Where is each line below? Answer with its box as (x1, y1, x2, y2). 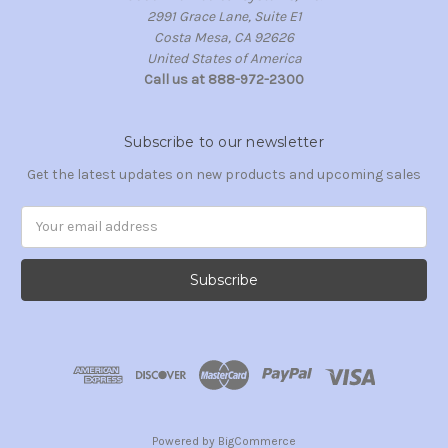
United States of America (146, 49, 302, 67)
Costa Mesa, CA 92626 (154, 28, 294, 46)
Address (21, 228, 74, 246)
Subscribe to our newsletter (124, 132, 324, 151)
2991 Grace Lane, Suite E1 (146, 7, 302, 25)
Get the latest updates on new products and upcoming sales (27, 165, 421, 183)
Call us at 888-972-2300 (144, 70, 304, 88)
